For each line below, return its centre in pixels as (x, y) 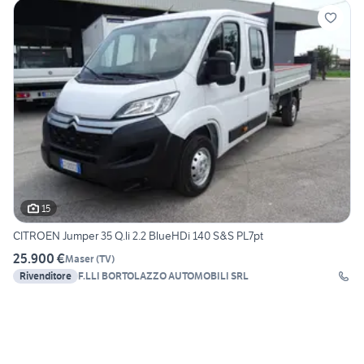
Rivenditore (45, 276)
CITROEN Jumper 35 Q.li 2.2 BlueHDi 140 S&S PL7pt (138, 236)
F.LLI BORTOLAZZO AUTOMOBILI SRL (163, 276)
